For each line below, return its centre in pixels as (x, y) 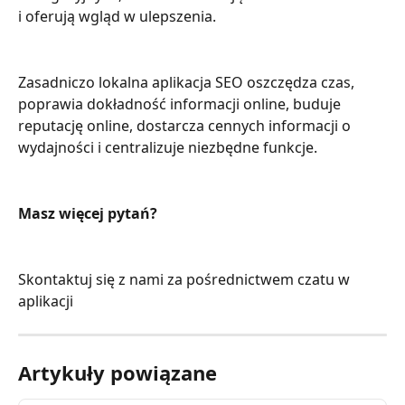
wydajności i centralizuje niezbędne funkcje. (168, 147)
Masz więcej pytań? (88, 213)
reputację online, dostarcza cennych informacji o (186, 125)
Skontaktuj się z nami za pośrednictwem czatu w (186, 280)
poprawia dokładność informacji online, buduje (181, 104)
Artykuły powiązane (118, 373)
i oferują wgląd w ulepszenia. (117, 16)
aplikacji (46, 301)
